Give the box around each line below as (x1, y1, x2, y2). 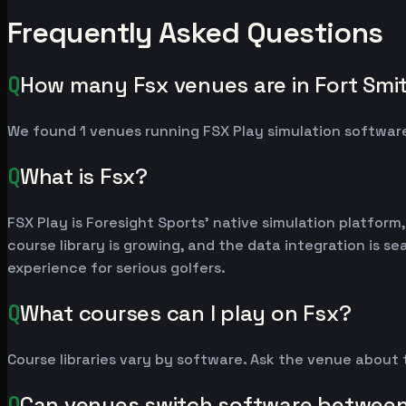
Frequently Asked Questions (7, 14, 383, 51)
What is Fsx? (19, 162, 148, 191)
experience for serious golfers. (7, 258, 226, 278)
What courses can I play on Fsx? (19, 299, 352, 328)
